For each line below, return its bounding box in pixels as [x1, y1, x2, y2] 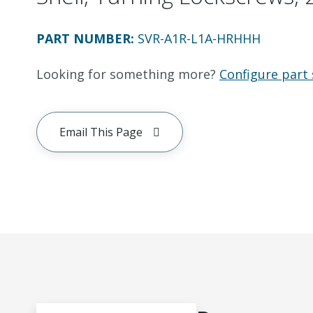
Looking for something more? [36, 66, 216, 82]
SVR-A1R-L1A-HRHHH [138, 30, 261, 47]
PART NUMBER [36, 30, 131, 47]
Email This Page [59, 124, 143, 140]
